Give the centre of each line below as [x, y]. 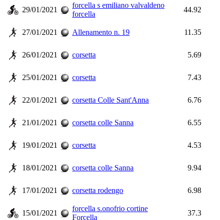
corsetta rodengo [98, 190]
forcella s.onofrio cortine [110, 208]
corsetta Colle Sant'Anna [110, 100]
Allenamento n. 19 [101, 32]
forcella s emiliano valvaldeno [118, 5]
